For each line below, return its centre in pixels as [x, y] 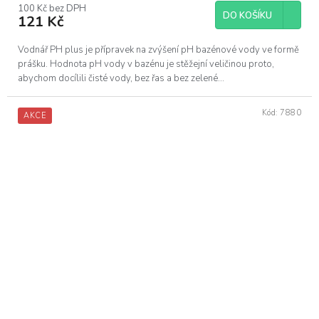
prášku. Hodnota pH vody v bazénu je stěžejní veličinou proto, [146, 64]
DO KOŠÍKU [247, 15]
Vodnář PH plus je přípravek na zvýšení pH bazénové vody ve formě [158, 49]
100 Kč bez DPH [52, 8]
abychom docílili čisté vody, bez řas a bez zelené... [121, 78]
